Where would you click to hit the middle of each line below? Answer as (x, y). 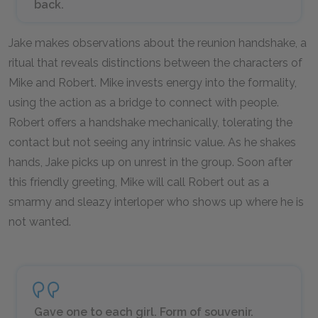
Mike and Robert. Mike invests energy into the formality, (153, 83)
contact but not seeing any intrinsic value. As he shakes (152, 142)
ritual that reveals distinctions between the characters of (155, 63)
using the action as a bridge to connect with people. (144, 103)
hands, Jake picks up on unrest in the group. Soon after (150, 162)
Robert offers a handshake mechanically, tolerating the (150, 122)
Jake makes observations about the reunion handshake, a (158, 43)
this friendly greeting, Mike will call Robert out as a (139, 182)
